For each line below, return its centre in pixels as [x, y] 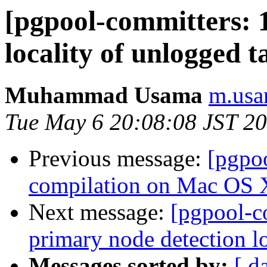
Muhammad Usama [104, 95]
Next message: [100, 212]
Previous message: [118, 159]
